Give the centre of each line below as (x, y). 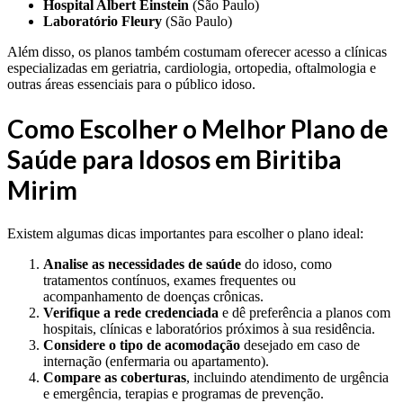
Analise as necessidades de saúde (142, 264)
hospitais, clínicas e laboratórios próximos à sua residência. (209, 329)
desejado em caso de (300, 345)
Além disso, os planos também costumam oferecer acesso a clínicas (197, 51)
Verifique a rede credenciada (131, 313)
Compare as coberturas (115, 378)
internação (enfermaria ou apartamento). (156, 362)
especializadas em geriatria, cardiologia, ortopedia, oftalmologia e (192, 67)
